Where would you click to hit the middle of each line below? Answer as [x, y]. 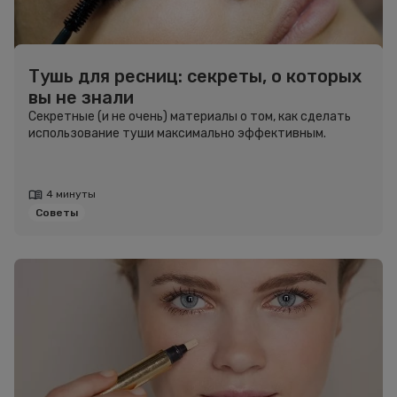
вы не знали [81, 97]
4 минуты [71, 194]
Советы [57, 213]
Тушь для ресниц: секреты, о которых [195, 76]
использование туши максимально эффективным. [177, 133]
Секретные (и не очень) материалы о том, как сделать [190, 117]
